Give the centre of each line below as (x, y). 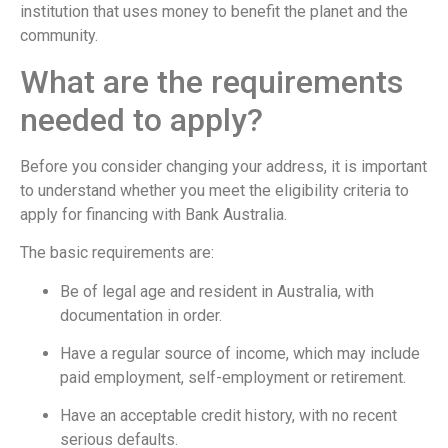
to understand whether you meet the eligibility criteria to (214, 190)
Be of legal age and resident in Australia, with (217, 291)
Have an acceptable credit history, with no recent (228, 416)
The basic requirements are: (117, 253)
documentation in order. (141, 315)
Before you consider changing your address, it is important (223, 166)
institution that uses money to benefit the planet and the (214, 12)
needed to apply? (141, 119)
